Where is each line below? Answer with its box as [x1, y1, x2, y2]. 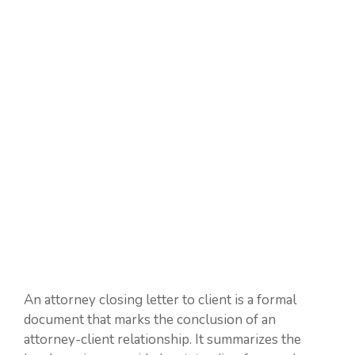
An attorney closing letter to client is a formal [24, 291, 296, 309]
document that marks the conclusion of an [24, 311, 276, 329]
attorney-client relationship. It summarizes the [24, 330, 301, 349]
